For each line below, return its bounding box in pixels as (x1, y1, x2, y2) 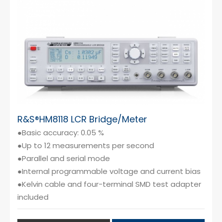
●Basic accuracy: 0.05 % (17, 127, 104, 138)
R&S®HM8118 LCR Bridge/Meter (17, 112, 147, 125)
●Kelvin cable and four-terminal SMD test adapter (17, 178, 201, 189)
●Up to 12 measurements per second (17, 140, 154, 151)
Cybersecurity (15, 9, 77, 21)
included (17, 191, 49, 202)
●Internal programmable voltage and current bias (17, 166, 201, 176)
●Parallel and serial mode (17, 153, 110, 164)
